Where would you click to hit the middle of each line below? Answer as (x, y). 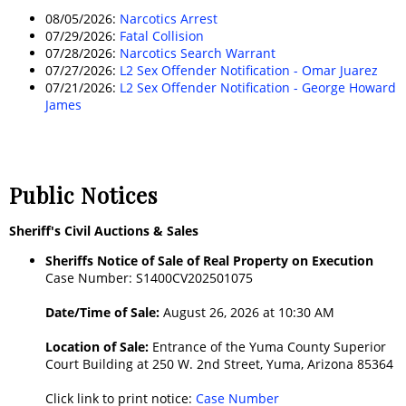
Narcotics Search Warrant (198, 53)
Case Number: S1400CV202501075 (149, 277)
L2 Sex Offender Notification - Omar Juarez (249, 70)
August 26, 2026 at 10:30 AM (249, 312)
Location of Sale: (99, 346)
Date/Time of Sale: (104, 312)
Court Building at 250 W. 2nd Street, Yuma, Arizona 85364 (219, 363)
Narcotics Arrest (169, 18)
